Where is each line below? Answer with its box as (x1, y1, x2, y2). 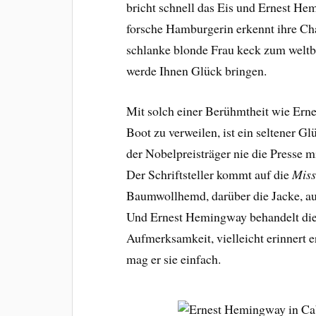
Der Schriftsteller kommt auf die (126, 165, 293, 183)
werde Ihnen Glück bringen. (126, 61, 267, 79)
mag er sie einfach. (126, 250, 221, 267)
